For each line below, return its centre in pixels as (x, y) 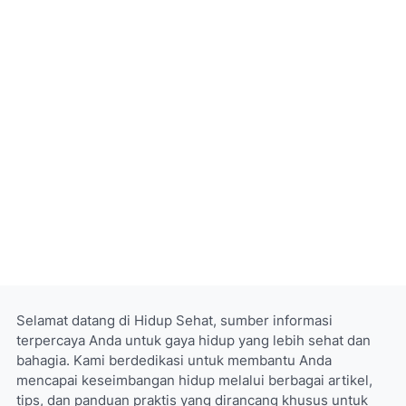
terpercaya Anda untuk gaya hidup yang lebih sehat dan (193, 340)
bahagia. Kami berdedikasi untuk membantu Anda (174, 360)
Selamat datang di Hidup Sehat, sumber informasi (174, 320)
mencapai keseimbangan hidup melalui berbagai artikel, (194, 380)
